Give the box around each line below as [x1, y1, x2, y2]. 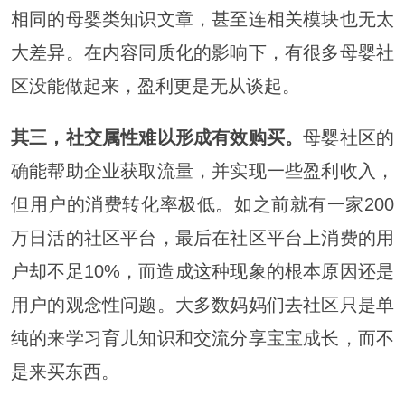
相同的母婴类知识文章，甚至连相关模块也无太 [10, 9, 395, 30]
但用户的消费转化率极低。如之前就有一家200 [10, 194, 395, 215]
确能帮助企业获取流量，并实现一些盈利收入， [10, 161, 395, 182]
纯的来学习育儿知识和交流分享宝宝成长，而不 [10, 328, 395, 349]
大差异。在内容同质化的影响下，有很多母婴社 [10, 42, 395, 63]
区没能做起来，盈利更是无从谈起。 [10, 76, 300, 97]
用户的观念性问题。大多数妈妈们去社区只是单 [10, 295, 395, 316]
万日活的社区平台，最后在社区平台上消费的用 [10, 228, 395, 249]
